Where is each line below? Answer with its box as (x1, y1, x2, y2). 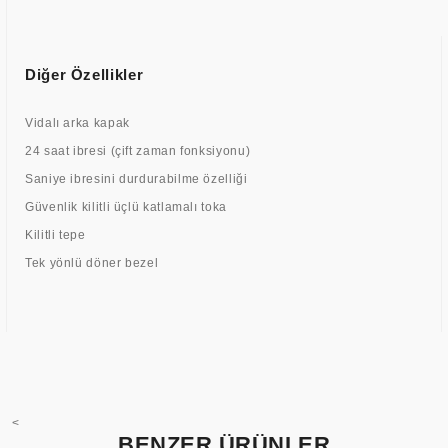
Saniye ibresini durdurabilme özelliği (25, 172, 248, 186)
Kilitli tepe (25, 228, 86, 242)
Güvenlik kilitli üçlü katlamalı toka (25, 200, 227, 214)
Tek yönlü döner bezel (25, 256, 159, 270)
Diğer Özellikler (25, 66, 144, 83)
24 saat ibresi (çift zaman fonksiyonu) (25, 144, 251, 158)
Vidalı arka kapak (25, 116, 130, 130)
